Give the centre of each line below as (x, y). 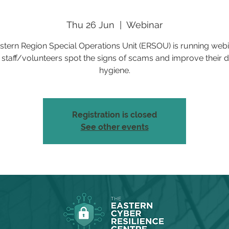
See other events (114, 127)
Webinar (144, 25)
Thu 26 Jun (90, 25)
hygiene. (114, 70)
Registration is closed (114, 115)
